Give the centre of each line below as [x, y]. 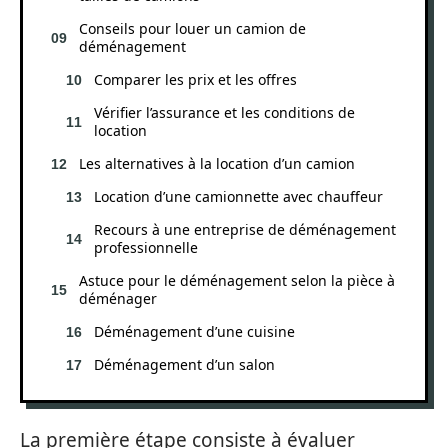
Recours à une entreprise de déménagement [245, 229]
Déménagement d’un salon [184, 364]
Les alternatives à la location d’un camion [217, 163]
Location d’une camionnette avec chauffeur [238, 196]
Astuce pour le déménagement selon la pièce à [237, 280]
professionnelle [146, 247]
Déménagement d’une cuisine [194, 331]
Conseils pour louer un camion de [192, 28]
